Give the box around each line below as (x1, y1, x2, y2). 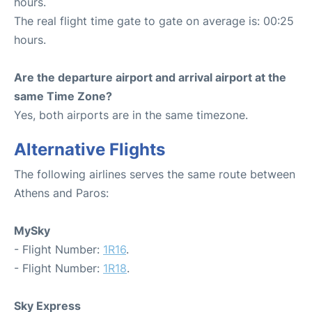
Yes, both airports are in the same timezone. (14, 107, 248, 122)
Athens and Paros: (14, 185, 109, 200)
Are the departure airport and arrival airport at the (14, 70, 286, 84)
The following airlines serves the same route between (14, 166, 295, 181)
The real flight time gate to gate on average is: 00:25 (14, 13, 294, 28)
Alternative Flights (14, 139, 165, 159)
